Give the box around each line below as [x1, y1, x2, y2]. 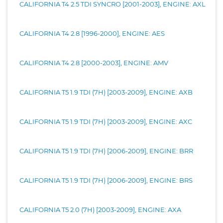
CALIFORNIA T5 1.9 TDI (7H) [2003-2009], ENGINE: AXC [19, 117, 192, 125]
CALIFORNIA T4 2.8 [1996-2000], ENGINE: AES [19, 29, 165, 37]
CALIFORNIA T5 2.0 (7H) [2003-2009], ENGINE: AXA [19, 205, 181, 214]
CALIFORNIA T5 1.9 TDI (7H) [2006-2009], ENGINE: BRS [19, 176, 193, 184]
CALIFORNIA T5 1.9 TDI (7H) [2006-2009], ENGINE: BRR [19, 146, 193, 155]
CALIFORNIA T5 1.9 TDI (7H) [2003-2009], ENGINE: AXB [19, 88, 193, 96]
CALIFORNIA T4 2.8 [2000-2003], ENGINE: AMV [19, 58, 168, 67]
